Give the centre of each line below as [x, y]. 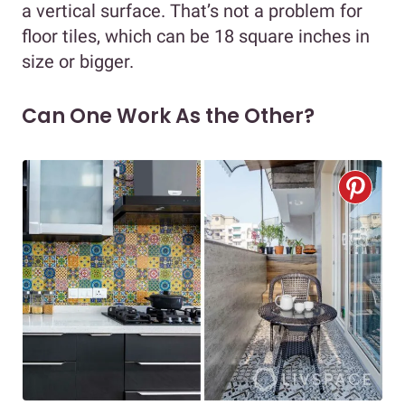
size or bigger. [78, 62]
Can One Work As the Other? [168, 117]
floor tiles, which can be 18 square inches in [196, 37]
